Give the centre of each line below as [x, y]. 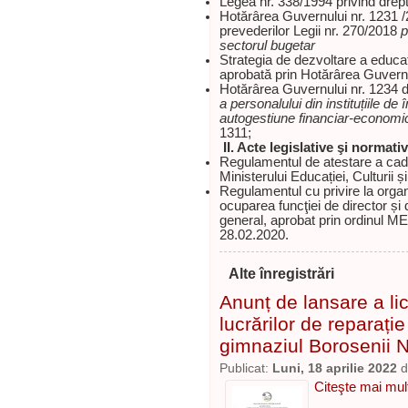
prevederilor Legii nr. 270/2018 [310, 31]
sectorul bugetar [267, 46]
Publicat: [246, 368]
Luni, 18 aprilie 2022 [335, 368]
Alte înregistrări [281, 273]
